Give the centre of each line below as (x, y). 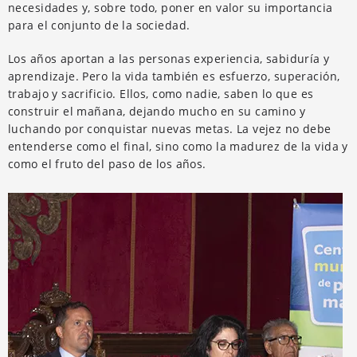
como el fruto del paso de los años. (107, 163)
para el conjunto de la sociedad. (99, 25)
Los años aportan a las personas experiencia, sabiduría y (169, 58)
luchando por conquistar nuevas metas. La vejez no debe (170, 128)
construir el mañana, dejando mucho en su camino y (157, 111)
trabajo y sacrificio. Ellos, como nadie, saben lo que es (161, 93)
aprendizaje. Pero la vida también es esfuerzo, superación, (174, 76)
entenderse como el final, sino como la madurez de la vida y (178, 146)
